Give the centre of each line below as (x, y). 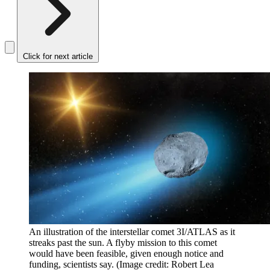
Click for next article (58, 57)
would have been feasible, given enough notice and (126, 254)
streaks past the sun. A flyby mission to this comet (123, 243)
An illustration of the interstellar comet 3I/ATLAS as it (132, 232)
